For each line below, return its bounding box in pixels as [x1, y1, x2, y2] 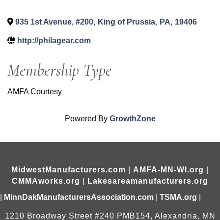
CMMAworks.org [12, 176, 80, 185]
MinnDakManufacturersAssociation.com [4, 192, 154, 201]
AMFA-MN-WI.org [133, 165, 204, 174]
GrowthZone [109, 114, 156, 123]
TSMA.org [160, 192, 197, 201]
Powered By [64, 114, 110, 123]
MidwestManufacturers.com [11, 165, 126, 174]
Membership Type [7, 60, 111, 81]
